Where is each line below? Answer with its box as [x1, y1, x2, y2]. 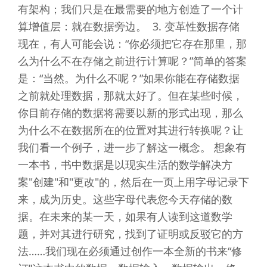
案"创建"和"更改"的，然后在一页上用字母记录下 [17, 174, 249, 189]
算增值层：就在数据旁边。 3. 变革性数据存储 [17, 18, 240, 33]
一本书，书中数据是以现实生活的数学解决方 [17, 157, 232, 172]
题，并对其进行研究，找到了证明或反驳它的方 [17, 226, 243, 241]
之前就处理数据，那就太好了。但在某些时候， [17, 88, 243, 103]
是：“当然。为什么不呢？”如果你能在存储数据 [17, 70, 240, 85]
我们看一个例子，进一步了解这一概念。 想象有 [17, 139, 246, 154]
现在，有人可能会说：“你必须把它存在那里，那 [17, 36, 247, 51]
